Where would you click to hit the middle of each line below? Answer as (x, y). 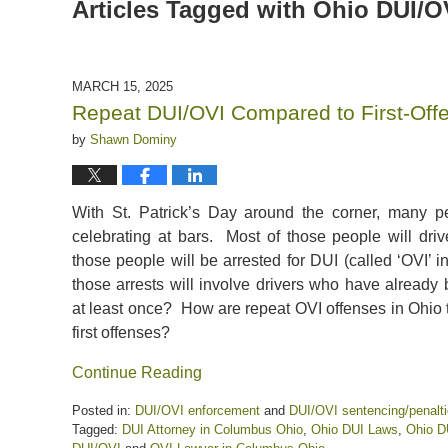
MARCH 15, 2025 (122, 86)
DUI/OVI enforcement (197, 410)
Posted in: (101, 410)
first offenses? (121, 332)
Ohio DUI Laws (354, 429)
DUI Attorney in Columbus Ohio (212, 429)
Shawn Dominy (133, 139)
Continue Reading (137, 372)
